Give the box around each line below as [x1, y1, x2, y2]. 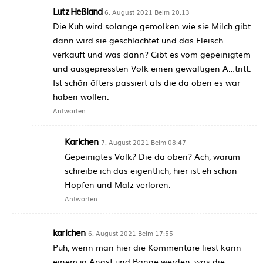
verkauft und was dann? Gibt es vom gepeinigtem [53, 48, 251, 60]
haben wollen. [53, 90, 109, 102]
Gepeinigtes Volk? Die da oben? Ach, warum [65, 150, 240, 162]
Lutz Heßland [53, 4, 103, 18]
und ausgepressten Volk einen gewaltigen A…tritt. [53, 62, 251, 74]
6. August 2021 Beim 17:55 [87, 228, 173, 238]
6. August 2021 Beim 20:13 [104, 6, 190, 16]
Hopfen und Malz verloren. [65, 178, 171, 190]
